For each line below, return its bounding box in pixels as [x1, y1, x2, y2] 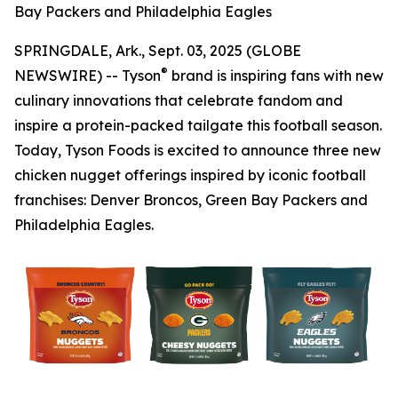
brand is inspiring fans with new [168, 67, 384, 84]
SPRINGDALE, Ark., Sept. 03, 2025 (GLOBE [14, 42, 301, 60]
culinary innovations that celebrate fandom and [14, 92, 343, 109]
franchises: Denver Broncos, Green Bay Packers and [14, 191, 368, 209]
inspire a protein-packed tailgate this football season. [14, 116, 382, 134]
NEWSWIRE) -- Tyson [14, 67, 161, 84]
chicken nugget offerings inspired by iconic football [14, 166, 366, 184]
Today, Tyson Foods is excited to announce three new [14, 141, 381, 159]
